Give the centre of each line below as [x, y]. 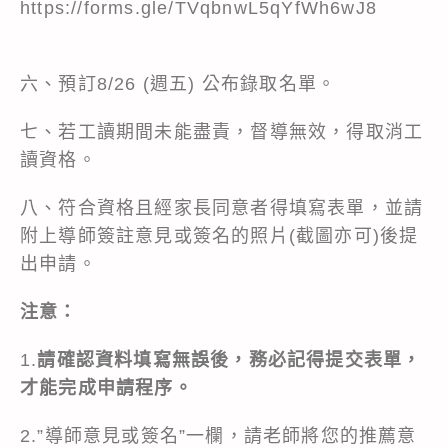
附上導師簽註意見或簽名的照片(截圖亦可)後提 [219, 235]
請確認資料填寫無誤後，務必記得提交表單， [229, 359]
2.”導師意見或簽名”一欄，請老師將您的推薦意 [218, 435]
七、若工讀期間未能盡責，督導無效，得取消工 [222, 131]
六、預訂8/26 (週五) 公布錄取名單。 [178, 83]
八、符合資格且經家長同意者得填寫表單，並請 [222, 207]
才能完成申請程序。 [106, 387]
